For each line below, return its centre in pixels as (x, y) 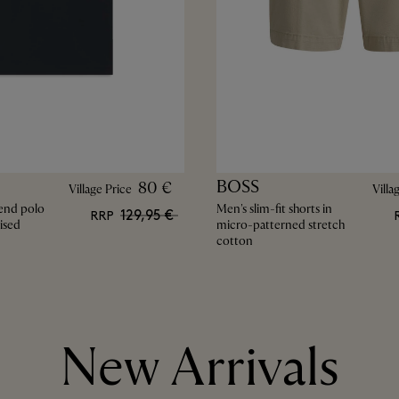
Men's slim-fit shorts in (274, 208)
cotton (234, 240)
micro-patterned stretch (280, 224)
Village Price (100, 189)
